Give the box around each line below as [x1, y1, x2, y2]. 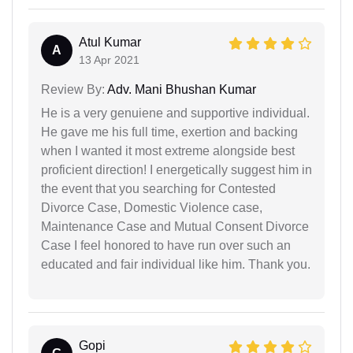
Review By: [41, 82, 105, 96]
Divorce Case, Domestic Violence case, [41, 200, 262, 214]
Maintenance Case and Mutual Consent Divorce [41, 219, 309, 233]
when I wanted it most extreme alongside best [41, 143, 295, 158]
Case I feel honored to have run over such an [41, 238, 291, 252]
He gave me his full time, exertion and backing [41, 124, 298, 139]
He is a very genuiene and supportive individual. [41, 106, 310, 120]
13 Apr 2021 [79, 53, 139, 66]
